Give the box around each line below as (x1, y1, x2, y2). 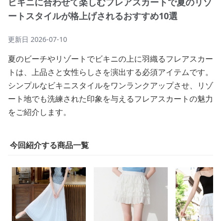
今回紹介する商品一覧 (10, 140, 89, 150)
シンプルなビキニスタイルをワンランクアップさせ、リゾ (8, 80, 213, 91)
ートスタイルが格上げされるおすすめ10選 (8, 10, 178, 22)
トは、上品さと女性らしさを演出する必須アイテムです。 (8, 67, 213, 77)
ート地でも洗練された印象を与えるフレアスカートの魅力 (8, 93, 213, 104)
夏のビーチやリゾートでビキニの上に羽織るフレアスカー (8, 53, 213, 64)
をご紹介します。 (8, 107, 71, 117)
